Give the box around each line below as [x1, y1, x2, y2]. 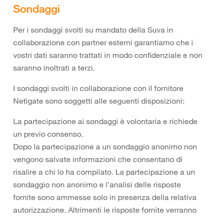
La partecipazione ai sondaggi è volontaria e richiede [13, 116, 198, 126]
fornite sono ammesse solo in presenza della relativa [13, 192, 197, 202]
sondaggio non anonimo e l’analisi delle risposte [13, 180, 181, 189]
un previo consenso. [13, 129, 83, 139]
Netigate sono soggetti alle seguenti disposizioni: [13, 96, 184, 106]
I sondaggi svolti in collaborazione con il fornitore [13, 83, 183, 93]
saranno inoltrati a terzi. [13, 63, 95, 73]
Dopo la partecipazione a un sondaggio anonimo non [13, 142, 197, 151]
